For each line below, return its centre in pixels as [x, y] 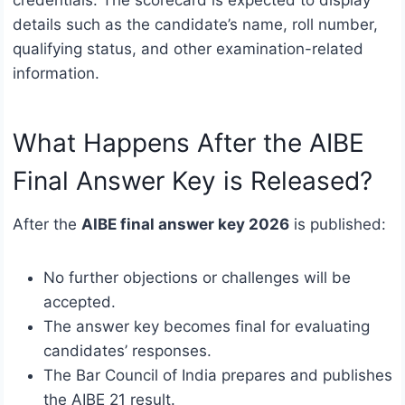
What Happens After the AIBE [188, 142]
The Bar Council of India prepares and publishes [218, 375]
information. [56, 73]
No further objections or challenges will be [197, 277]
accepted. [80, 301]
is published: [338, 224]
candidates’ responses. [127, 350]
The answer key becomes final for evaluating [207, 326]
